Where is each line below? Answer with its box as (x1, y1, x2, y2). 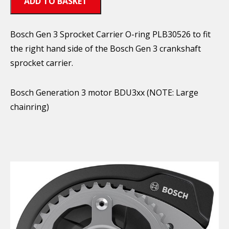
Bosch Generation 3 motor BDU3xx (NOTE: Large (10, 87, 198, 99)
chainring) (10, 101, 49, 113)
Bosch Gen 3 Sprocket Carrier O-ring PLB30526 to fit (10, 29, 211, 40)
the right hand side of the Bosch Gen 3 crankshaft (10, 43, 201, 55)
